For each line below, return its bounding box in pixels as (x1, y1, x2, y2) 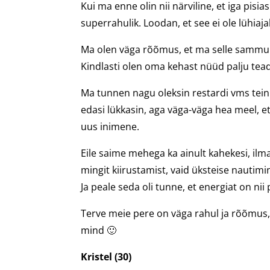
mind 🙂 (81, 224, 117, 237)
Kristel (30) (81, 250, 132, 264)
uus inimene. (81, 120, 140, 134)
